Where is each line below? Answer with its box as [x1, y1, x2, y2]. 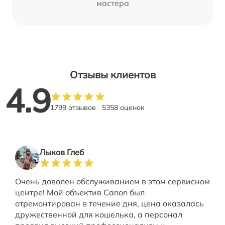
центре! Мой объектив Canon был [15, 187, 145, 198]
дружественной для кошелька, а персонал [15, 209, 182, 220]
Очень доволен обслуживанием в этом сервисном [15, 176, 210, 187]
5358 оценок [102, 103, 145, 113]
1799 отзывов [50, 103, 96, 113]
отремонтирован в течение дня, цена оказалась [15, 198, 204, 209]
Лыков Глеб [39, 147, 84, 158]
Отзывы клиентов [69, 68, 156, 81]
